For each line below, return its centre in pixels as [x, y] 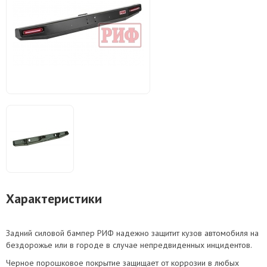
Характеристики [54, 198]
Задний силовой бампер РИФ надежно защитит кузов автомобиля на [132, 233]
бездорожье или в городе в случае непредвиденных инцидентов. [129, 245]
